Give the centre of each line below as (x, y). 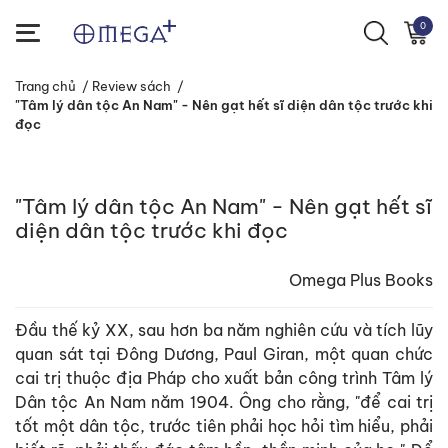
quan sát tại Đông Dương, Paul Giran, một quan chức (224, 354)
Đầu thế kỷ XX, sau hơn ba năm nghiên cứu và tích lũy (224, 330)
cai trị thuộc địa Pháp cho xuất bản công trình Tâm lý (224, 378)
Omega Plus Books (361, 280)
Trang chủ (45, 86)
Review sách (131, 86)
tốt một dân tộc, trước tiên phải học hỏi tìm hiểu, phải (224, 426)
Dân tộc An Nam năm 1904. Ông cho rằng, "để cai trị (224, 402)
